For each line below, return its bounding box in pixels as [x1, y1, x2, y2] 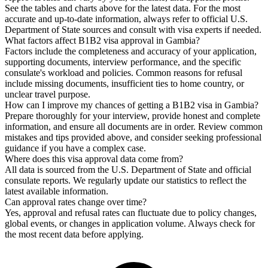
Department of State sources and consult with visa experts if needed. [5, 24, 261, 35]
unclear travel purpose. [5, 89, 90, 99]
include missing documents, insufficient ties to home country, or [5, 78, 244, 89]
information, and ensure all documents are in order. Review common [5, 121, 263, 132]
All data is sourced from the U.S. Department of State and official [5, 164, 251, 175]
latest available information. [5, 185, 108, 196]
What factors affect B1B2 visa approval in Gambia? [5, 35, 200, 45]
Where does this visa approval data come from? [5, 153, 183, 164]
